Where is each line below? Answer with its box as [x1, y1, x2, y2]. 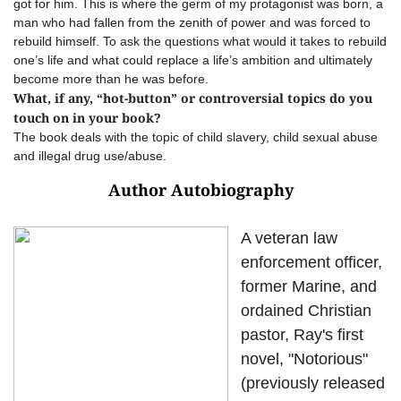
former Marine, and [241, 277, 377, 295]
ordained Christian [241, 302, 371, 320]
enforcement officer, [241, 253, 382, 271]
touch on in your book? [13, 109, 161, 126]
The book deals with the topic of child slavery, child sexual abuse [13, 130, 378, 144]
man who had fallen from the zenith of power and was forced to [13, 15, 371, 30]
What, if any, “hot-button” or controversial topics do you [13, 90, 372, 107]
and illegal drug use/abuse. [13, 149, 166, 163]
